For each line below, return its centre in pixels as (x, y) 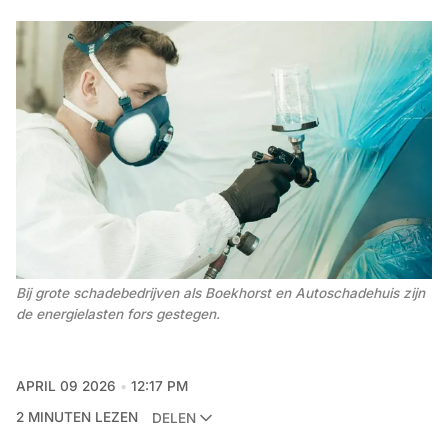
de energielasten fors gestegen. (118, 313)
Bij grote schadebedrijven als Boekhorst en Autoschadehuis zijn (220, 292)
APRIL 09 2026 (66, 386)
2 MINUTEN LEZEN (77, 417)
